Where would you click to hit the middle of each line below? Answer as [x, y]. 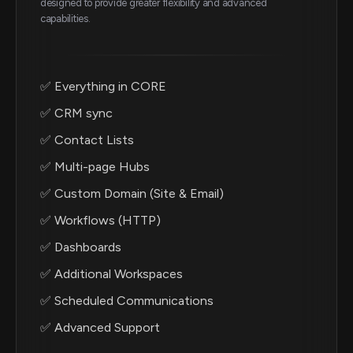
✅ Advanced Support [100, 328]
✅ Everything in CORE [103, 87]
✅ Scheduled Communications [127, 301]
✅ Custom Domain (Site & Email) [132, 194]
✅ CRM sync [76, 113]
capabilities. [65, 19]
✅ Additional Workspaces [111, 274]
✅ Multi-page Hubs [95, 167]
